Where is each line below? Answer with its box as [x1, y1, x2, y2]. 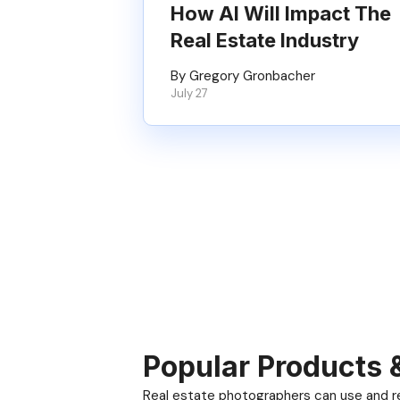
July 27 [171, 86, 208, 101]
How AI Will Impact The [171, 2, 391, 25]
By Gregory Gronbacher [171, 67, 315, 85]
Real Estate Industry [171, 29, 359, 52]
